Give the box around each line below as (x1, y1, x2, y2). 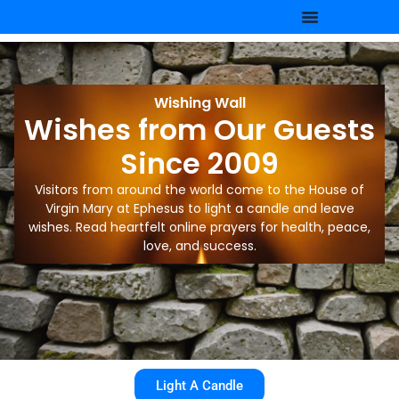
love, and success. (142, 236, 256, 255)
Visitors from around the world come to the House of (35, 180, 364, 199)
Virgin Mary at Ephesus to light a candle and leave (45, 199, 354, 217)
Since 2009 (120, 142, 279, 183)
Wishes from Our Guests (24, 109, 375, 150)
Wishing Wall (153, 92, 246, 113)
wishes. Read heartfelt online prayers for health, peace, (28, 217, 370, 236)
